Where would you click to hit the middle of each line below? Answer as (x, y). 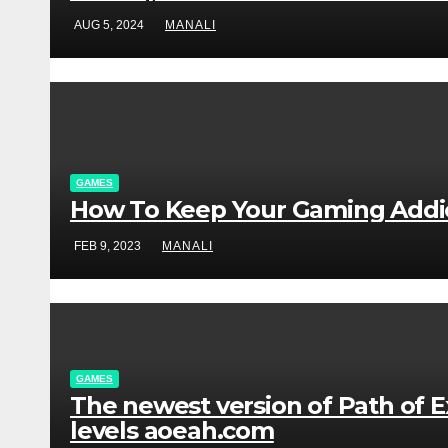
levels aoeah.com (172, 430)
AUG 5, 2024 (110, 24)
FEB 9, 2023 (109, 245)
